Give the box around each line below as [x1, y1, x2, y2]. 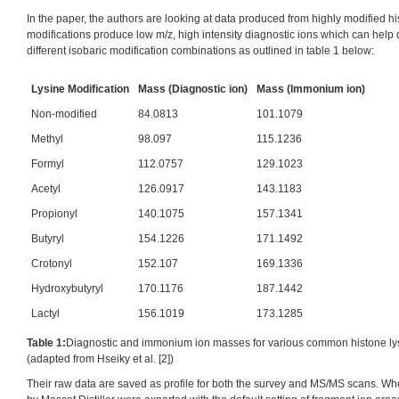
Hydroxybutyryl [31, 282, 103, 295]
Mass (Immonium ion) [256, 83, 365, 95]
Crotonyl [31, 257, 72, 270]
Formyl [31, 158, 64, 170]
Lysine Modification [31, 83, 129, 95]
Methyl [31, 133, 63, 145]
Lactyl [31, 307, 60, 320]
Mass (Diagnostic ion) [138, 83, 248, 95]
